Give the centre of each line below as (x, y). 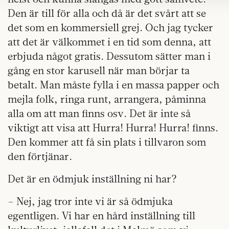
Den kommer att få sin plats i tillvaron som (107, 142)
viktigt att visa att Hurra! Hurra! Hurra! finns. (113, 128)
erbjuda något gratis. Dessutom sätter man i (109, 56)
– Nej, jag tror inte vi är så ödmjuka (90, 201)
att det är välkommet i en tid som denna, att (109, 42)
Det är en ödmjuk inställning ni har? (92, 179)
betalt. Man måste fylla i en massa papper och (113, 85)
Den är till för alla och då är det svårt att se (107, 13)
